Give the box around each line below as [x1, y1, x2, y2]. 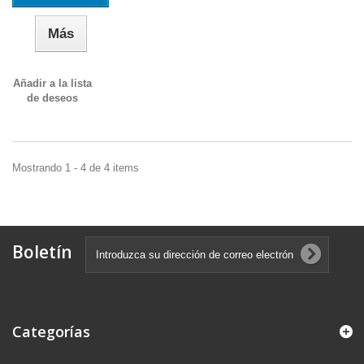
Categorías [12, 322, 90, 341]
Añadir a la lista [13, 77, 93, 89]
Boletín [12, 240, 72, 263]
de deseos [27, 92, 79, 104]
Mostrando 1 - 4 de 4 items [12, 162, 139, 174]
